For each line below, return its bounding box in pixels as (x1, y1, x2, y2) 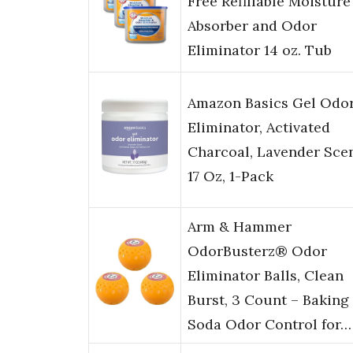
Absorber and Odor (188, 17, 317, 35)
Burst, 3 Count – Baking (188, 291, 349, 310)
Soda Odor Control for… (188, 315, 351, 334)
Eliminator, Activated (188, 118, 330, 137)
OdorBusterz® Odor (188, 242, 327, 261)
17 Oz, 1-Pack (188, 167, 273, 186)
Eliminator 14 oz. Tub (188, 41, 332, 60)
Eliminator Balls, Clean (188, 266, 344, 285)
